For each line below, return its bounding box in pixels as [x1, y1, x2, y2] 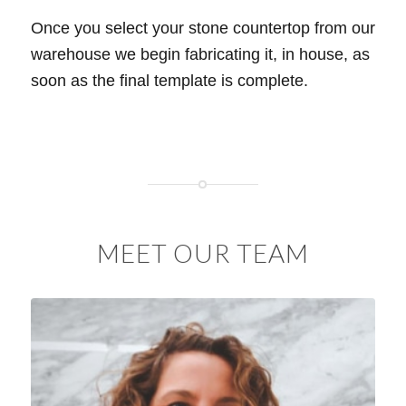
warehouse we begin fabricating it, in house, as [30, 44, 370, 63]
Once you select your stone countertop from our [30, 18, 375, 37]
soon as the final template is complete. [30, 71, 308, 90]
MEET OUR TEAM [96, 237, 309, 269]
